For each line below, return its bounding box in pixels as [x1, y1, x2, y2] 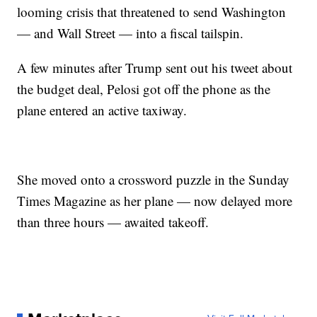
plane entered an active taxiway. [17, 101, 188, 119]
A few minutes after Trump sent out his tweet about [17, 59, 293, 76]
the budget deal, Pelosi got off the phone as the [17, 80, 271, 98]
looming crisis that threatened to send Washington [17, 3, 287, 21]
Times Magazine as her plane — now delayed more [17, 192, 293, 209]
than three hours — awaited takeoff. [17, 213, 209, 231]
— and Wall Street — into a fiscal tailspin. [17, 24, 244, 42]
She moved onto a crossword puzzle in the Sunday [17, 171, 290, 188]
